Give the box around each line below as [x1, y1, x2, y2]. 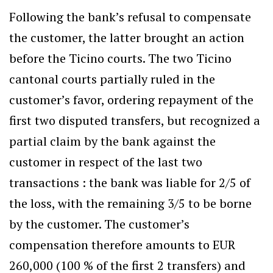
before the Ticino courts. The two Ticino [9, 50, 232, 66]
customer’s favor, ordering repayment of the [9, 91, 253, 108]
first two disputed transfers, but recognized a [9, 112, 260, 129]
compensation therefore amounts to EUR [9, 236, 235, 253]
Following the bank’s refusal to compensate [9, 9, 251, 25]
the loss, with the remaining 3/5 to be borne [9, 195, 252, 211]
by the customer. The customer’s [9, 216, 190, 232]
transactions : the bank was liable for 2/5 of [9, 174, 250, 191]
